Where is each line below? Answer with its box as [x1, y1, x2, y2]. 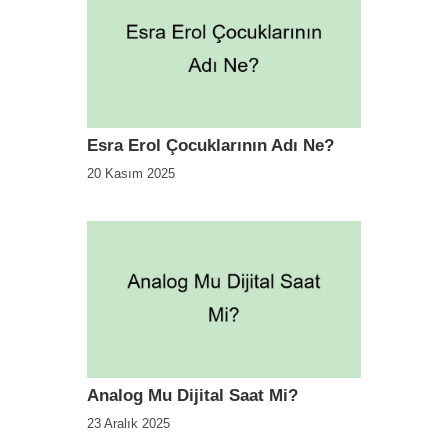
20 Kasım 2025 [87, 166, 175, 182]
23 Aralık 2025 [87, 415, 170, 431]
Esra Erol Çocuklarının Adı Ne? [87, 136, 334, 156]
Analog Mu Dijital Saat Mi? [87, 385, 298, 405]
